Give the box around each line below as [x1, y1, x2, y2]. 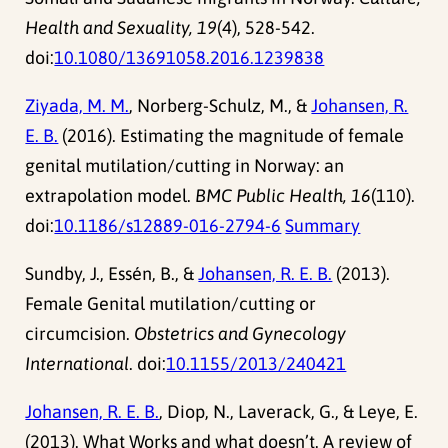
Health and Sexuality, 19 [25, 16, 218, 38]
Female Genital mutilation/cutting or [25, 292, 317, 314]
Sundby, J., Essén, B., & [25, 262, 199, 284]
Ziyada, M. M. [25, 94, 130, 116]
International [25, 352, 130, 374]
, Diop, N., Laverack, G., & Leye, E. [159, 400, 419, 422]
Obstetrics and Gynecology [134, 322, 347, 344]
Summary [285, 214, 361, 236]
